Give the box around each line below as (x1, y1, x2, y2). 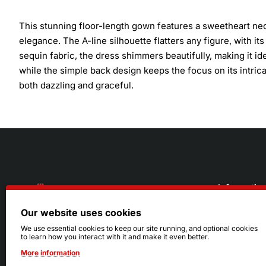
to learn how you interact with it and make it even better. (21, 232, 209, 241)
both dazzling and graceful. (19, 80, 134, 91)
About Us (218, 213, 252, 223)
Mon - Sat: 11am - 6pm (33, 243, 121, 254)
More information (21, 248, 80, 257)
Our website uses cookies (21, 207, 141, 218)
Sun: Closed (33, 255, 79, 265)
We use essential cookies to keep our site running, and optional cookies (21, 224, 258, 233)
